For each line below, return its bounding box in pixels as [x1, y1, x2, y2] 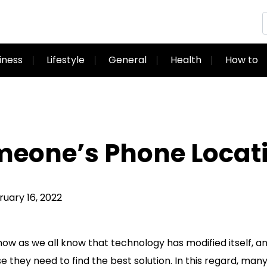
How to [225, 53, 258, 67]
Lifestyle [46, 53, 85, 67]
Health [170, 53, 201, 67]
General [108, 53, 147, 67]
